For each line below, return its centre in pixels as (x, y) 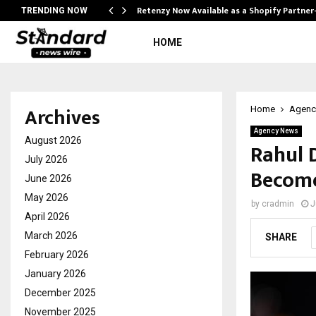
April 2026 (47, 217)
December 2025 (60, 293)
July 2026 (46, 159)
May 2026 (47, 197)
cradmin (278, 204)
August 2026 (53, 140)
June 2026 (48, 178)
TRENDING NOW (54, 11)
